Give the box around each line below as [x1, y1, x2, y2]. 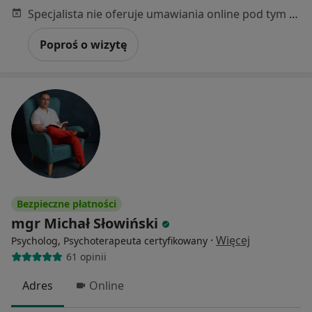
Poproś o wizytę [40, 36, 127, 52]
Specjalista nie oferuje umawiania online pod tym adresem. [289, 6, 298, 22]
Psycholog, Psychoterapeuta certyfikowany [11, 233, 208, 247]
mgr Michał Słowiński [11, 213, 158, 233]
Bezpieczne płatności [17, 196, 116, 210]
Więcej [216, 232, 250, 248]
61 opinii [65, 250, 107, 264]
